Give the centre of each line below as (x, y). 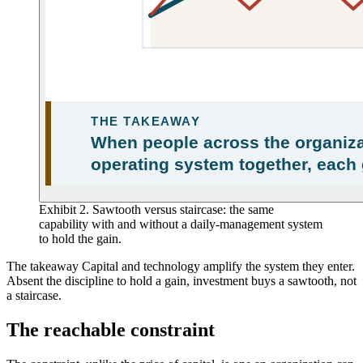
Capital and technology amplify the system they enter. (217, 267)
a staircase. (34, 296)
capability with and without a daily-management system (181, 224)
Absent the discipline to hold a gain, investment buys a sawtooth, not (181, 281)
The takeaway (43, 267)
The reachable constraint (111, 330)
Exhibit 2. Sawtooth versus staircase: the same (156, 210)
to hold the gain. (80, 239)
